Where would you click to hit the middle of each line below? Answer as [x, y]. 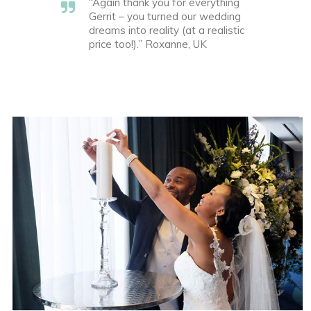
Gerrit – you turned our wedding [165, 16]
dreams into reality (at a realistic [167, 30]
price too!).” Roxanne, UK [148, 44]
